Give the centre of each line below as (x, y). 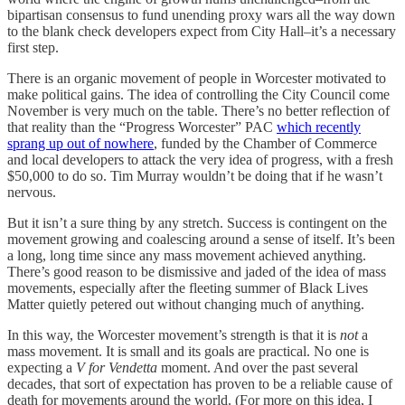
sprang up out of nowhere (80, 144)
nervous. (33, 193)
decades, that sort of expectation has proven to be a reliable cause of (200, 384)
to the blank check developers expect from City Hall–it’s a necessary (202, 32)
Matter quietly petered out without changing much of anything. (188, 305)
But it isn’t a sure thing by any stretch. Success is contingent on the (197, 223)
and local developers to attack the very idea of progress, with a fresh (200, 160)
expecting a (42, 368)
